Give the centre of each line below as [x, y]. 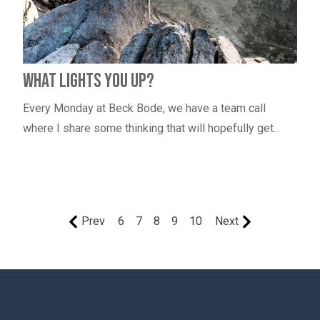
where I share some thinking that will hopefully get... [151, 128]
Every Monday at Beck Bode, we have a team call [144, 108]
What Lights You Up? [88, 81]
